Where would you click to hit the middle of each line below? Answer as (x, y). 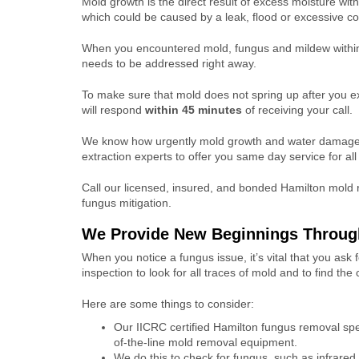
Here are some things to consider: (168, 304)
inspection (107, 272)
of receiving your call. (299, 110)
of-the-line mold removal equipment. (206, 342)
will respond (113, 110)
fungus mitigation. (127, 203)
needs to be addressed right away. (169, 63)
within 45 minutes (195, 110)
